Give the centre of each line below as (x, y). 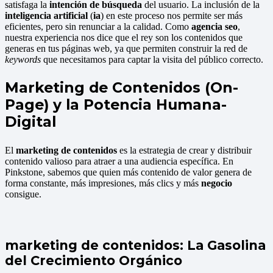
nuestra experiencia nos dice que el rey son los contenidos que (124, 37)
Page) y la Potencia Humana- (116, 105)
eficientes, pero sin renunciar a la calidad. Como (98, 26)
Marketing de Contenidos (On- (122, 88)
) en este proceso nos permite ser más (172, 15)
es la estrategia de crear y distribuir (184, 151)
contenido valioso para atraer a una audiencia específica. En (119, 161)
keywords (23, 59)
